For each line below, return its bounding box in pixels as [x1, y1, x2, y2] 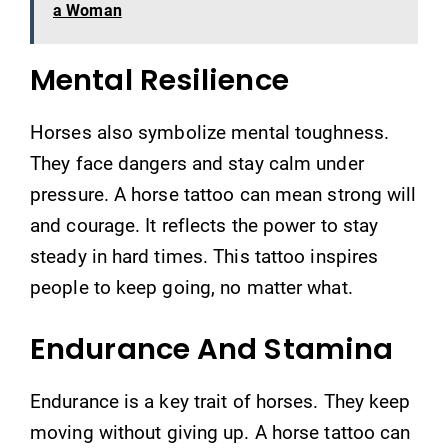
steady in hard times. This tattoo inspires [30, 245, 379, 268]
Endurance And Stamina [30, 328, 394, 369]
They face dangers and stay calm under [30, 152, 364, 175]
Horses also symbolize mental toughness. [30, 121, 389, 144]
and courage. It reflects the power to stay [30, 214, 379, 237]
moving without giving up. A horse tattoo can [30, 420, 411, 444]
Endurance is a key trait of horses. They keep [30, 389, 411, 413]
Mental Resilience [30, 60, 289, 100]
